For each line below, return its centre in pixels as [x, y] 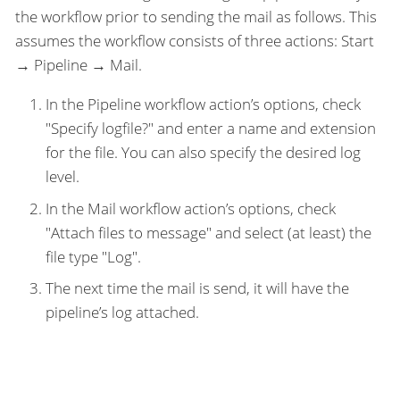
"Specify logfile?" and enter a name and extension [211, 129]
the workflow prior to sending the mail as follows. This [196, 17]
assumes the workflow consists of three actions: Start [195, 41]
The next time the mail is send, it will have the [197, 288]
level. [62, 177]
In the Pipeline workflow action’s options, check [203, 104]
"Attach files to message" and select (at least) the [208, 232]
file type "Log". [93, 256]
